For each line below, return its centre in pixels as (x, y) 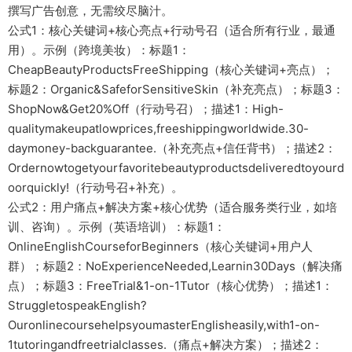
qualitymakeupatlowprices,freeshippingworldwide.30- (158, 128)
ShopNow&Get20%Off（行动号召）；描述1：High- (146, 108)
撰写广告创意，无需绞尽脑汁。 (90, 10)
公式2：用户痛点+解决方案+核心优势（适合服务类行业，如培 (172, 207)
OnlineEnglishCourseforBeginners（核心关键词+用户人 (160, 246)
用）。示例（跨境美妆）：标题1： (99, 49)
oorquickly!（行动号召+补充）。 (95, 187)
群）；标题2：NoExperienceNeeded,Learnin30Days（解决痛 (175, 266)
